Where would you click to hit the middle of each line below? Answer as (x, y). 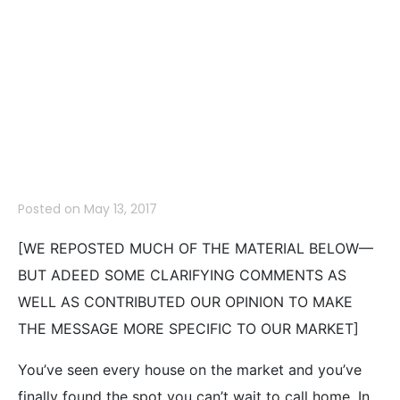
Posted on (51, 208)
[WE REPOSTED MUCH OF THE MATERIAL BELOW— (196, 248)
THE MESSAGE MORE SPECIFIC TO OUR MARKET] (188, 328)
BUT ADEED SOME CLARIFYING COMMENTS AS (182, 275)
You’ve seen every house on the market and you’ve (190, 369)
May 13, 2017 (121, 208)
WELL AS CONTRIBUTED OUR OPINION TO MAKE (185, 301)
